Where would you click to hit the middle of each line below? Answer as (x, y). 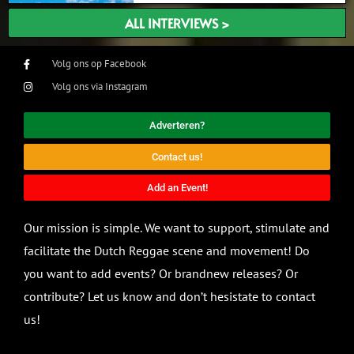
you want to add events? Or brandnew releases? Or (161, 274)
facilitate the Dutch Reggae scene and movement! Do (167, 251)
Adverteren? (177, 126)
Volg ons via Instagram (100, 87)
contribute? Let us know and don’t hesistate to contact (169, 297)
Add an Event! (177, 188)
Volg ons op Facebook (100, 64)
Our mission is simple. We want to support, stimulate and (177, 228)
